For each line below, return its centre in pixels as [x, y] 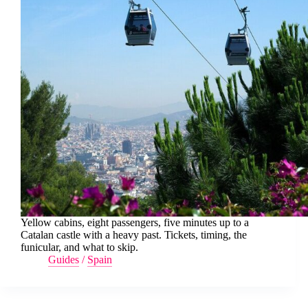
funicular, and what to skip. [79, 247]
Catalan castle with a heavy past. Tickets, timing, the [134, 235]
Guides [64, 260]
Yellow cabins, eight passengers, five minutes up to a [135, 223]
